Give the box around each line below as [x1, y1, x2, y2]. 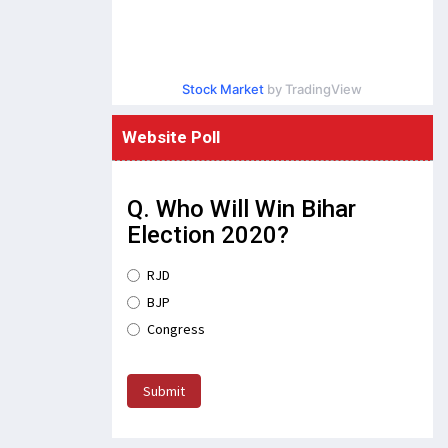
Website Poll [121, 127, 220, 147]
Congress [146, 320, 205, 338]
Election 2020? [126, 221, 289, 249]
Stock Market [182, 81, 265, 97]
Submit [142, 382, 185, 400]
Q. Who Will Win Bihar [126, 195, 356, 223]
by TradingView [264, 81, 363, 97]
